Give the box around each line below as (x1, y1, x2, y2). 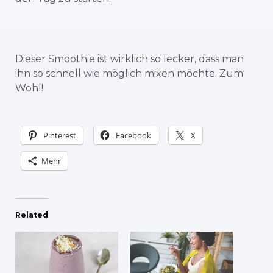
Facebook (116, 130, 151, 141)
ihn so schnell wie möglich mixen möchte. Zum (15, 68, 243, 80)
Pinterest (43, 130, 76, 141)
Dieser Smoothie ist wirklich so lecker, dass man (15, 53, 244, 65)
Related (15, 210, 48, 220)
